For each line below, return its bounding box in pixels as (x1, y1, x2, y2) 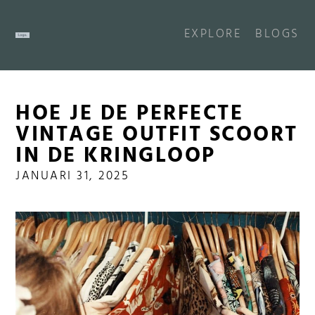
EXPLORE (184, 23, 242, 46)
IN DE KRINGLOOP (15, 139, 216, 178)
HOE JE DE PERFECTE (15, 96, 244, 136)
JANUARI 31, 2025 (15, 166, 130, 188)
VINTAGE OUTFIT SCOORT (15, 117, 298, 157)
